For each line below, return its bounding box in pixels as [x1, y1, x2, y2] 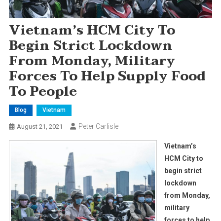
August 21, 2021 [16, 122, 63, 130]
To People [8, 80, 77, 103]
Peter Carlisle [78, 122, 118, 130]
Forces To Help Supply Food [8, 65, 206, 87]
